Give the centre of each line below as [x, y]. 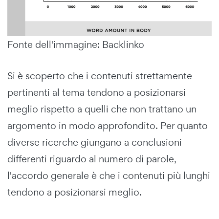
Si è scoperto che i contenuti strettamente [100, 76]
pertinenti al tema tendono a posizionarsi [97, 92]
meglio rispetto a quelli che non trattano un [102, 109]
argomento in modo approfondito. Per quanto [108, 125]
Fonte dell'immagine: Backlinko [76, 44]
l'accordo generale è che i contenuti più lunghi [109, 175]
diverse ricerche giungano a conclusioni [95, 142]
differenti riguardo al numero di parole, [92, 159]
